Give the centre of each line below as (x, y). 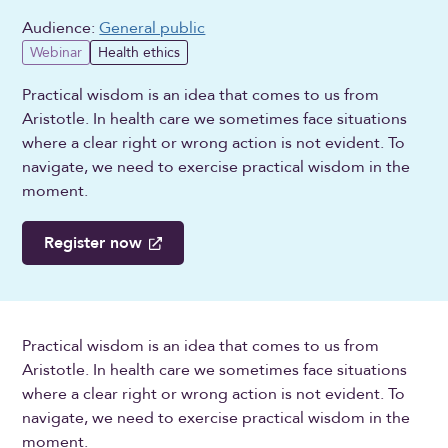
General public (152, 27)
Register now (93, 243)
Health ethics (139, 53)
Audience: (61, 27)
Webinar (56, 53)
